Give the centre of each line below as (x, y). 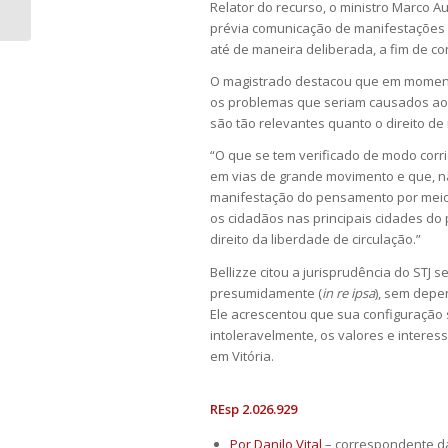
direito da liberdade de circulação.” (315, 239)
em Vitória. (242, 355)
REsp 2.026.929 (253, 408)
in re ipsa (348, 292)
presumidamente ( (266, 292)
